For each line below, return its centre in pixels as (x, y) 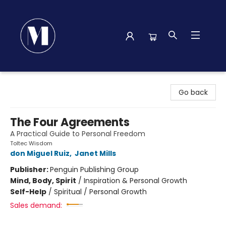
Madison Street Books (45, 81)
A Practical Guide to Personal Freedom (78, 134)
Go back (193, 92)
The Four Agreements (70, 122)
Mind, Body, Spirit (43, 181)
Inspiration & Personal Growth (135, 181)
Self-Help (28, 192)
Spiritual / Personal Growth (100, 192)
